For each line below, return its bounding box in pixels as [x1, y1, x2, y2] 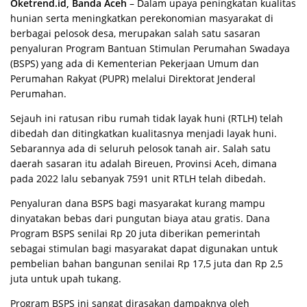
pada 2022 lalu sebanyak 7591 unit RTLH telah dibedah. [10, 172, 266, 185]
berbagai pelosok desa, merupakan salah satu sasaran [10, 27, 260, 40]
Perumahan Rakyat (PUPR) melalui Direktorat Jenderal [10, 72, 256, 85]
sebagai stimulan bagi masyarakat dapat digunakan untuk [10, 242, 278, 255]
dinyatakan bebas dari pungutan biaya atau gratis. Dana [10, 212, 270, 225]
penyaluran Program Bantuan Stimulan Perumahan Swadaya [10, 42, 290, 55]
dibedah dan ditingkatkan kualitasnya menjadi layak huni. [10, 127, 277, 140]
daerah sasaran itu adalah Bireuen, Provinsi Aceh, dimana [10, 157, 277, 170]
